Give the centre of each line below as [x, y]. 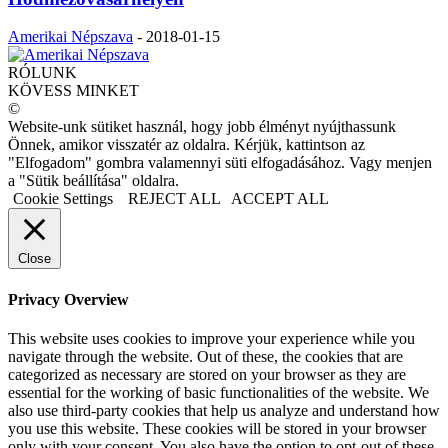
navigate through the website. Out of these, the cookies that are [205, 356]
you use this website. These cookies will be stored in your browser [217, 428]
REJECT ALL [174, 199]
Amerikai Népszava [70, 37]
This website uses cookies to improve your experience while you [211, 338]
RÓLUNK [42, 73]
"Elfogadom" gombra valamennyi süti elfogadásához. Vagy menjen [220, 163]
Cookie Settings [63, 199]
